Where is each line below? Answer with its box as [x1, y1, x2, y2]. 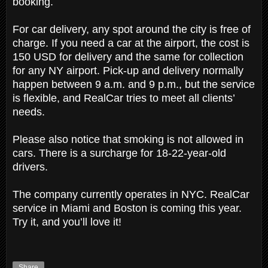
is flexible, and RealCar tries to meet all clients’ [13, 92, 234, 104]
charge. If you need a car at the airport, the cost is [13, 36, 249, 49]
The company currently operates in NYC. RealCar [13, 188, 249, 200]
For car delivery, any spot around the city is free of [13, 23, 251, 35]
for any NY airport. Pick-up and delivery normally [13, 64, 243, 77]
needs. [13, 105, 48, 118]
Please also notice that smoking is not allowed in [13, 133, 243, 145]
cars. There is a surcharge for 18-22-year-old [13, 147, 226, 159]
